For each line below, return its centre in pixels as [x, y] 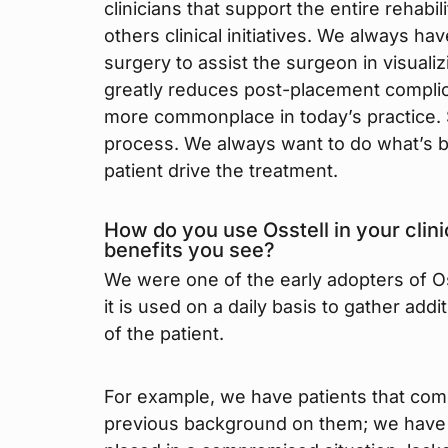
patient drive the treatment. [221, 171]
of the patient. [164, 334]
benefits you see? [189, 250]
